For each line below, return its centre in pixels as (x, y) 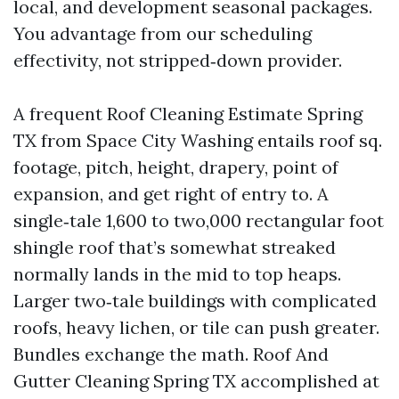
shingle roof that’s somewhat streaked (175, 247)
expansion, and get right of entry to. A (171, 194)
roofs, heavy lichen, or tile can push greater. (196, 327)
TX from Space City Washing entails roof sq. (198, 140)
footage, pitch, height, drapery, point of (176, 167)
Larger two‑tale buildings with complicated (195, 301)
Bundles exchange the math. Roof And (171, 354)
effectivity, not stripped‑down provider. (178, 60)
